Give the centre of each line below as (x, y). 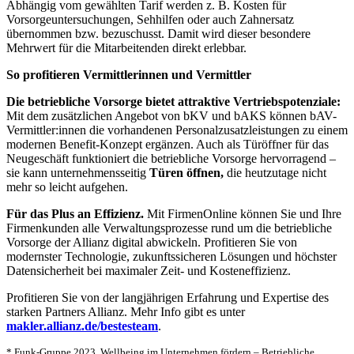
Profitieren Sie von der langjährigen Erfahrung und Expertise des (168, 298)
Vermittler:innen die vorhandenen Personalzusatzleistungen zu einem (177, 130)
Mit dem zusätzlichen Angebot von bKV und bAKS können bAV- (171, 116)
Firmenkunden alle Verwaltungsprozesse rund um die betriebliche (169, 228)
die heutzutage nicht (275, 173)
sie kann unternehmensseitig (78, 173)
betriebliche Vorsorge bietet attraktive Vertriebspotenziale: (184, 102)
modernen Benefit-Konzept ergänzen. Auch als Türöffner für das (168, 145)
